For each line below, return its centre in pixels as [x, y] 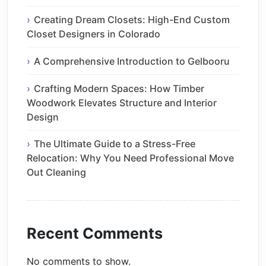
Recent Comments [95, 233]
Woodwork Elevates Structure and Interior [122, 102]
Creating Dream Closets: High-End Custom [132, 19]
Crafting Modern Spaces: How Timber [119, 88]
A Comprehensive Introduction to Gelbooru [132, 61]
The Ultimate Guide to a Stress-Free [115, 144]
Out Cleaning [56, 172]
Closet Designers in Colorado [94, 34]
